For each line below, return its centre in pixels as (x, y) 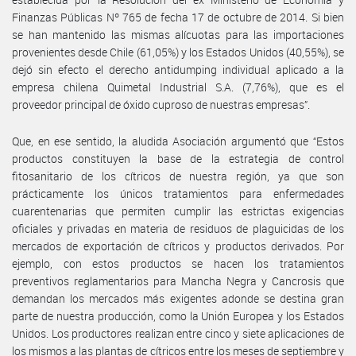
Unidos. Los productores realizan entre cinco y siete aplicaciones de (178, 333)
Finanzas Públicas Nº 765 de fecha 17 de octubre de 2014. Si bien (178, 17)
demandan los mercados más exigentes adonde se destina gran (178, 298)
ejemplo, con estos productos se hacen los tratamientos (178, 263)
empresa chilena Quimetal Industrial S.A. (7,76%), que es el (178, 87)
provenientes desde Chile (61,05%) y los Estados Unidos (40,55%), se (178, 52)
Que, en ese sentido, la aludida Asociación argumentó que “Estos (178, 141)
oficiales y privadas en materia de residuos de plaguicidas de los (178, 228)
